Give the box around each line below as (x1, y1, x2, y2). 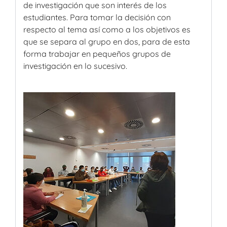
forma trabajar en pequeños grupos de (23, 48, 171, 59)
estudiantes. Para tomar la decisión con (23, 12, 171, 22)
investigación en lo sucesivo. (23, 60, 127, 71)
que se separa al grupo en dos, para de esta (23, 36, 190, 47)
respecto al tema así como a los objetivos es (23, 24, 191, 34)
